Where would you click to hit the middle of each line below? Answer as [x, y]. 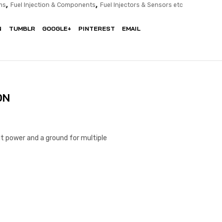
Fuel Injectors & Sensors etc [141, 5]
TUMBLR [22, 29]
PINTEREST [96, 29]
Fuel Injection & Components [53, 5]
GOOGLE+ [56, 29]
